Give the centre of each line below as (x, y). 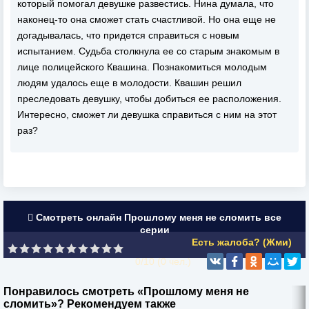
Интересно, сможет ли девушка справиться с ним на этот (147, 114)
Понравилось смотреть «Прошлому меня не (126, 291)
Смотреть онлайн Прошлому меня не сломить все (157, 217)
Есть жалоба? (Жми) (242, 242)
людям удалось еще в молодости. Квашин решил (129, 83)
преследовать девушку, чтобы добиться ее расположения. (149, 99)
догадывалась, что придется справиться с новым (128, 35)
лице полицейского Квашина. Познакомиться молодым (142, 67)
